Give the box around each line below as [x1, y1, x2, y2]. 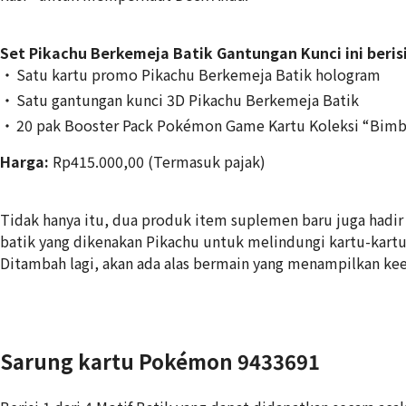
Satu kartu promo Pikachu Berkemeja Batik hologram [16, 63, 381, 85]
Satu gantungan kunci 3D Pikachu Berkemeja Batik [16, 88, 359, 111]
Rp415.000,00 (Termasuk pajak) [49, 150, 266, 172]
